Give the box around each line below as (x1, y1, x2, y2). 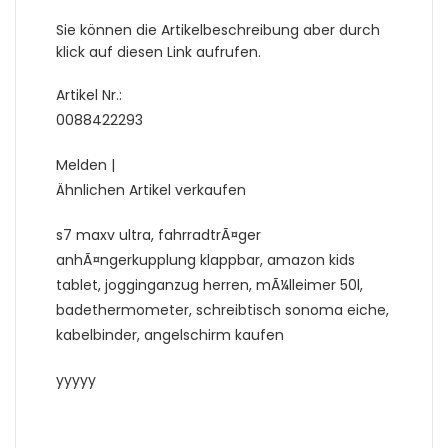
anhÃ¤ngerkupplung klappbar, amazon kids (56, 250, 355, 271)
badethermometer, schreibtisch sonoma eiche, (56, 300, 389, 321)
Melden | (56, 155, 115, 176)
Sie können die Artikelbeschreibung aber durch (56, 20, 380, 41)
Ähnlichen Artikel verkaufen (56, 180, 246, 201)
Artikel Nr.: (56, 85, 122, 106)
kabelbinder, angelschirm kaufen (56, 325, 284, 346)
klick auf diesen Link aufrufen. (56, 42, 261, 63)
